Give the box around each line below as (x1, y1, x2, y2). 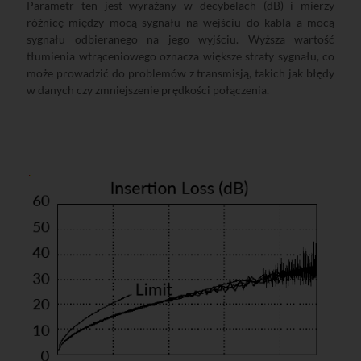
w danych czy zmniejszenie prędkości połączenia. (27, 83, 269, 98)
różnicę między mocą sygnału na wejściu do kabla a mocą (27, 15, 334, 30)
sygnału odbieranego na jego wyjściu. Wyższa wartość (27, 32, 334, 47)
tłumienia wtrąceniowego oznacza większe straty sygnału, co (27, 49, 334, 64)
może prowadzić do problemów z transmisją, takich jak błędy (27, 66, 334, 81)
